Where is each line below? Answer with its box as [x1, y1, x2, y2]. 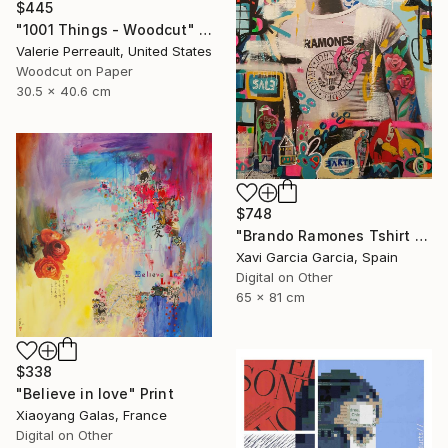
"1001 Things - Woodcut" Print [198, 21, 212, 39]
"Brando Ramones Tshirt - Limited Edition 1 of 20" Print [414, 226, 428, 244]
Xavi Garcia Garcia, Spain [236, 248, 398, 265]
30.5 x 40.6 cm [16, 83, 111, 100]
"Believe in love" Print [16, 385, 174, 403]
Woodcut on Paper [16, 63, 133, 80]
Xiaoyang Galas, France [16, 407, 167, 424]
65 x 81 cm [236, 288, 305, 305]
